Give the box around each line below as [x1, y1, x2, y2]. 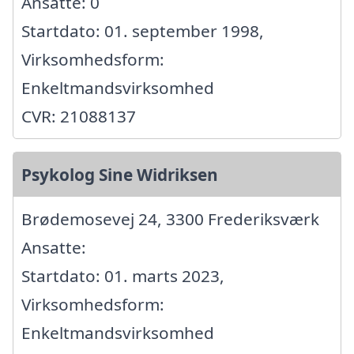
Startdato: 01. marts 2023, [21, 265, 224, 288]
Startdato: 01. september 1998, [21, 20, 264, 43]
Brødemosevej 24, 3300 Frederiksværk [21, 208, 319, 231]
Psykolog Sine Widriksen [21, 164, 218, 186]
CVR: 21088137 [21, 105, 136, 128]
